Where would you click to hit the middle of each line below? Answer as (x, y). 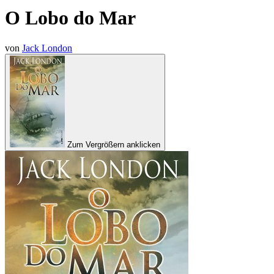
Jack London (47, 48)
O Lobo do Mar (70, 18)
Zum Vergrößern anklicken (114, 144)
